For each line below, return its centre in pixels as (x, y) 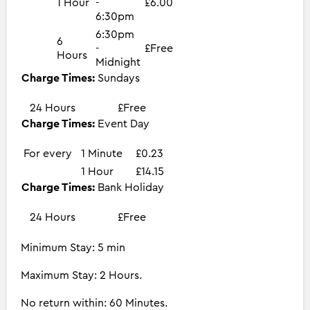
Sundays (119, 78)
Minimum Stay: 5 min (73, 247)
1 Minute (102, 153)
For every (48, 153)
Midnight (118, 62)
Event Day (124, 124)
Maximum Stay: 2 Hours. (81, 275)
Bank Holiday (131, 187)
